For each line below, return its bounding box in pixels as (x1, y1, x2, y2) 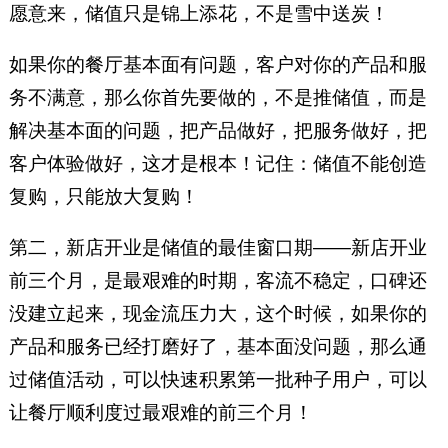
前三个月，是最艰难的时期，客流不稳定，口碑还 (8, 269, 427, 291)
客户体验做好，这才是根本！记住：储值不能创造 (8, 152, 427, 174)
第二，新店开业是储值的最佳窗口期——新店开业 (8, 236, 427, 258)
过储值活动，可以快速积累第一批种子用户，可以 (8, 368, 427, 390)
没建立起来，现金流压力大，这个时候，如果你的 (8, 302, 427, 324)
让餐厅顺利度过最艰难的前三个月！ (8, 401, 313, 423)
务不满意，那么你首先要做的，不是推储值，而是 (8, 86, 427, 108)
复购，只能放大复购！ (8, 185, 199, 207)
